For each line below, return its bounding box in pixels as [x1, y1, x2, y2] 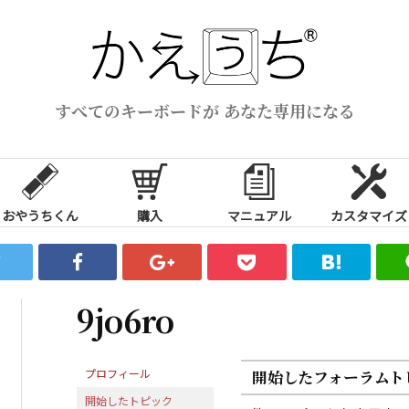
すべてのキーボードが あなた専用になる [54, 98, 355, 122]
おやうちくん [2, 205, 79, 225]
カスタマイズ [330, 205, 407, 225]
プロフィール [85, 364, 151, 381]
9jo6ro [77, 297, 174, 342]
